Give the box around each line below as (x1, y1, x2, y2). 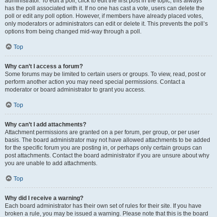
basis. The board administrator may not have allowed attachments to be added (5, 137, 210, 143)
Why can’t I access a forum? (5, 63, 83, 70)
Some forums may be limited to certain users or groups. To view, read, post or (5, 71, 206, 77)
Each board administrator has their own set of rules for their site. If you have (5, 202, 201, 209)
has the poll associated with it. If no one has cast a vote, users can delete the (5, 5, 204, 12)
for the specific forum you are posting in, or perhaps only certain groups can (5, 144, 202, 151)
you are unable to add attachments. (5, 160, 97, 167)
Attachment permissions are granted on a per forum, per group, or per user (5, 129, 200, 136)
